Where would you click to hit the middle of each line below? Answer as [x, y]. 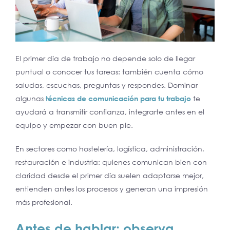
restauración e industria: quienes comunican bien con [111, 162]
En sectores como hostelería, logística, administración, [110, 148]
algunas [31, 98]
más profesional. [44, 202]
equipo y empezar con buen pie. [74, 125]
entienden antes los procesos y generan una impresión [112, 188]
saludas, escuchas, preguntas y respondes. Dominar [107, 85]
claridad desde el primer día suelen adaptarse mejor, [110, 175]
